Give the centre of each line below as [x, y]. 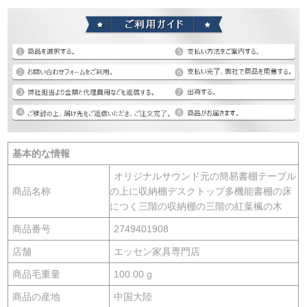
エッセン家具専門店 [157, 251]
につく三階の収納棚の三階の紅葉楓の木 [196, 206]
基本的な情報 [41, 153]
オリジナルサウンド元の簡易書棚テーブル [205, 176]
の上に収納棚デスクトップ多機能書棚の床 [201, 191]
